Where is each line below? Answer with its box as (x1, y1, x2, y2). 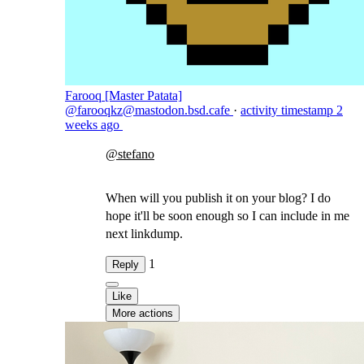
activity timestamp (240, 103, 333, 117)
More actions (112, 307, 173, 319)
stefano (118, 147, 154, 161)
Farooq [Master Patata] (65, 89, 182, 102)
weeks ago (65, 118, 119, 132)
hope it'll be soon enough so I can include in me (106, 209, 349, 223)
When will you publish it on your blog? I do (106, 191, 331, 205)
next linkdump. (106, 227, 183, 240)
